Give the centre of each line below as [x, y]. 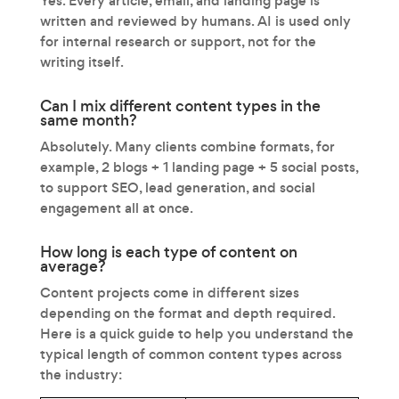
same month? [88, 120]
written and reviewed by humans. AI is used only [195, 20]
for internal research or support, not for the [178, 41]
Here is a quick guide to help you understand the [196, 333]
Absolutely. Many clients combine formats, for [187, 146]
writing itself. [81, 61]
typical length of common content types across [191, 354]
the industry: [81, 374]
